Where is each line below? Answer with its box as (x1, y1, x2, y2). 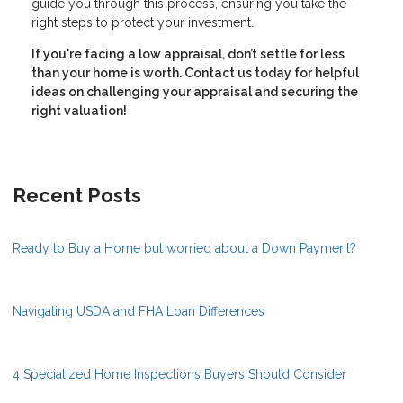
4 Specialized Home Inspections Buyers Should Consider (13, 367, 346, 382)
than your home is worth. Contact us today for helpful (31, 66, 359, 81)
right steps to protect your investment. (31, 15, 254, 31)
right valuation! (31, 103, 127, 119)
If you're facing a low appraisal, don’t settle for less (31, 47, 345, 62)
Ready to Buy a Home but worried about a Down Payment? (13, 241, 356, 256)
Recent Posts (13, 184, 141, 208)
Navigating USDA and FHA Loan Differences (13, 304, 264, 319)
